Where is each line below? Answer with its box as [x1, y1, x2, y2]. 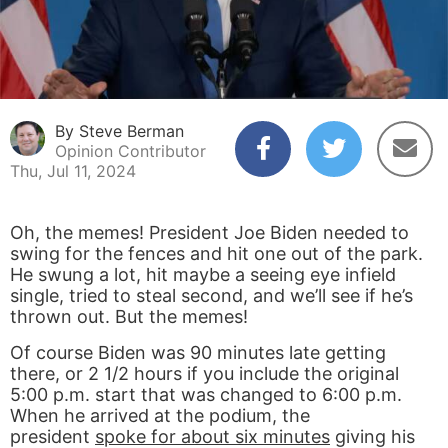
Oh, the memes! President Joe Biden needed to [10, 222, 409, 244]
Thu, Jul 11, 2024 [10, 161, 136, 182]
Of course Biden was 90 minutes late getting [10, 342, 386, 364]
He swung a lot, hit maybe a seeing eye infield [10, 264, 396, 286]
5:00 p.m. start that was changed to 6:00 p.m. [10, 384, 402, 406]
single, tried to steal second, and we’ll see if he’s [10, 285, 413, 307]
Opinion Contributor [55, 141, 206, 162]
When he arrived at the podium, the [10, 405, 310, 427]
